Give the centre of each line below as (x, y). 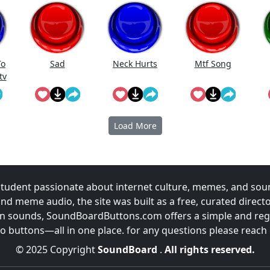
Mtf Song (213, 64)
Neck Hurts (135, 64)
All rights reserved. (209, 250)
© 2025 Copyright (56, 250)
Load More (135, 126)
